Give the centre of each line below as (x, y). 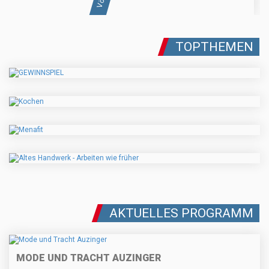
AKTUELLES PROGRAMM (181, 213)
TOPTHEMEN (214, 47)
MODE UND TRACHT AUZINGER (89, 258)
